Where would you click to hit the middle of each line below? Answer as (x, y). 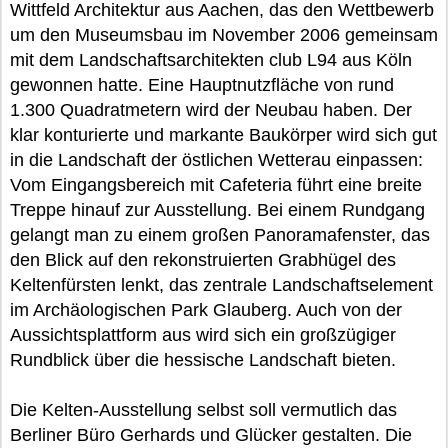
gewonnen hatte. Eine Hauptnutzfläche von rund (202, 85)
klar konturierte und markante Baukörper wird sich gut (223, 135)
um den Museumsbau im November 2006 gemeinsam (224, 35)
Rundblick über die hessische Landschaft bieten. (203, 360)
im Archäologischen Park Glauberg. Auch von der (206, 310)
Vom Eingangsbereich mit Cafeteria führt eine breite (216, 185)
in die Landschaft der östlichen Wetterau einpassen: (216, 160)
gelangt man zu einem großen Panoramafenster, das (220, 235)
